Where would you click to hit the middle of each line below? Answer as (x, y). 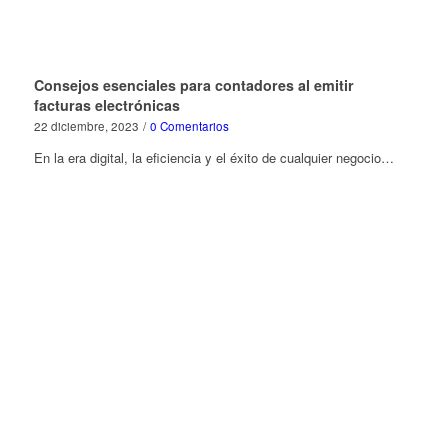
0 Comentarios (189, 125)
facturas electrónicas (106, 104)
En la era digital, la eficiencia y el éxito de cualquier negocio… (213, 157)
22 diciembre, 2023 (86, 125)
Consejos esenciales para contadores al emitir (193, 84)
